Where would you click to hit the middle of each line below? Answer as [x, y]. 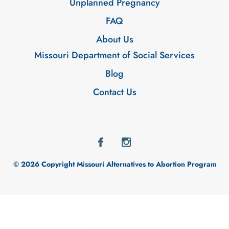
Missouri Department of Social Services [114, 55]
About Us [114, 39]
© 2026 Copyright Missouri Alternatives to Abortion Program [114, 164]
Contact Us [114, 92]
